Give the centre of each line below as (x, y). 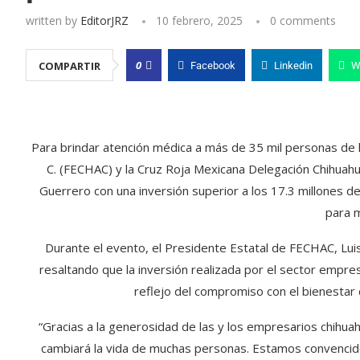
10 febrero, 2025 (199, 20)
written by (53, 20)
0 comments (303, 20)
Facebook (213, 65)
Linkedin (293, 65)
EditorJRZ (104, 20)
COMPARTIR (70, 66)
